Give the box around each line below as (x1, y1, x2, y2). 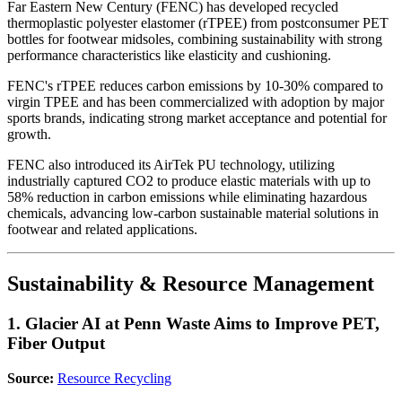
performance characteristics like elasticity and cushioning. (7, 48, 331, 64)
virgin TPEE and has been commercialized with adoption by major (7, 94, 384, 110)
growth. (7, 127, 51, 143)
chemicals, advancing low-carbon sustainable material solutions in (7, 205, 379, 222)
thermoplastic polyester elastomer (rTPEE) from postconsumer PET (7, 15, 389, 31)
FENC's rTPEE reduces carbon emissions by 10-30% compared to (7, 78, 383, 94)
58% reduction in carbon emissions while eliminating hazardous (7, 189, 367, 205)
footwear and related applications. (7, 222, 197, 238)
